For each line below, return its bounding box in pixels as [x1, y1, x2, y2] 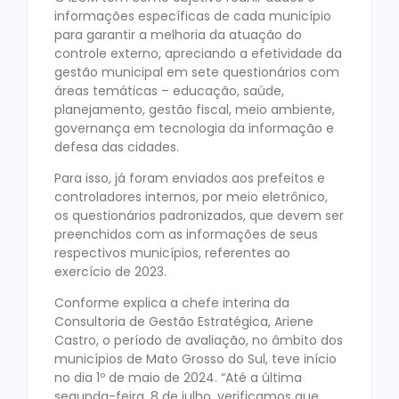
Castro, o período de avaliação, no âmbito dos [54, 331, 343, 350]
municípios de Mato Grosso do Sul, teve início [54, 350, 337, 369]
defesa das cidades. [54, 137, 179, 156]
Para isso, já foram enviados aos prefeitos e [54, 169, 325, 187]
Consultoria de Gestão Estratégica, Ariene [54, 313, 313, 331]
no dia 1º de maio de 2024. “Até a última [54, 369, 302, 387]
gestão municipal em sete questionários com [54, 62, 339, 81]
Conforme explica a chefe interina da [54, 294, 289, 313]
